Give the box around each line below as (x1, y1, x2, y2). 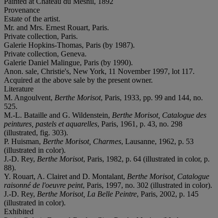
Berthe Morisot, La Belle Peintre (37, 189, 137, 198)
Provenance (4, 5, 40, 14)
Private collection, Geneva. (4, 49, 87, 58)
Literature (4, 84, 34, 93)
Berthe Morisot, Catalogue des (112, 110, 206, 119)
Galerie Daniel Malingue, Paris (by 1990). (4, 58, 133, 67)
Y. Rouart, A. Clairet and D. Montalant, (4, 172, 127, 181)
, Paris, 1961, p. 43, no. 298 (97, 119, 182, 128)
